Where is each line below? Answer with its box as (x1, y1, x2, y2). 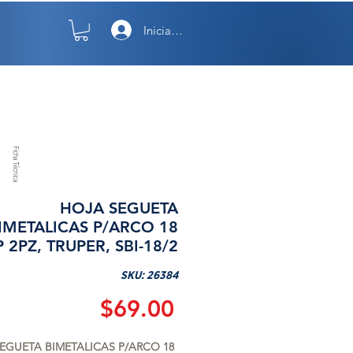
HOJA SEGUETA (60, 198, 178, 217)
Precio (173, 293, 240, 321)
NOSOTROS (35, 70, 90, 82)
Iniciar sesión (143, 22, 210, 38)
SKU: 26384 (121, 269, 178, 281)
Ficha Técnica (12, 145, 21, 183)
